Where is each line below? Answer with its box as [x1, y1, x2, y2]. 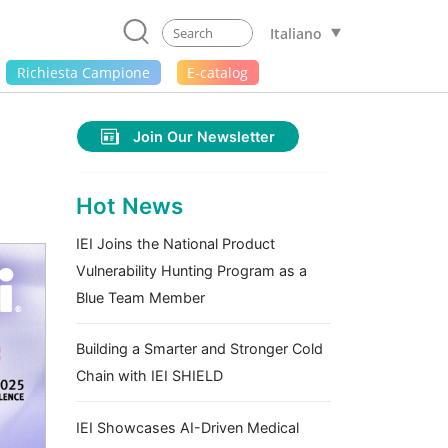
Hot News [76, 192, 183, 220]
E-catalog [187, 62, 249, 82]
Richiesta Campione [16, 62, 150, 82]
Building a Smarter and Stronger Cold [76, 340, 323, 358]
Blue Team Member [76, 289, 205, 307]
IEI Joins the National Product [76, 235, 275, 253]
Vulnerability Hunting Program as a [76, 262, 307, 280]
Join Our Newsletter [133, 127, 276, 145]
